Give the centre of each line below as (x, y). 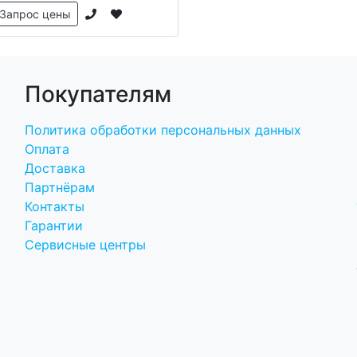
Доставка (55, 168)
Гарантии (54, 225)
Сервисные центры (86, 244)
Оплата (47, 149)
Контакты (55, 206)
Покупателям (98, 94)
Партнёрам (60, 187)
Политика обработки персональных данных (163, 129)
